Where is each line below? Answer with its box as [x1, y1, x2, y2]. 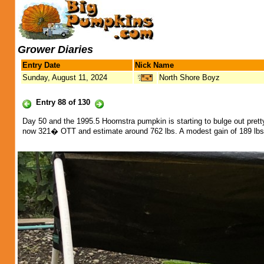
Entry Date [22, 61, 60, 70]
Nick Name [135, 61, 174, 70]
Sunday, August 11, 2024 [22, 73, 107, 82]
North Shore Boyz [159, 73, 220, 82]
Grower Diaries [18, 44, 93, 55]
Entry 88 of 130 [36, 98, 90, 107]
